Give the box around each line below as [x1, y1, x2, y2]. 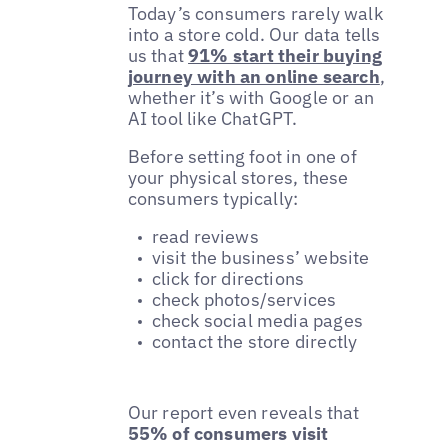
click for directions [151, 266, 305, 290]
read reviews [151, 224, 259, 248]
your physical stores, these [127, 165, 349, 189]
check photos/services [151, 287, 337, 311]
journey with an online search [127, 65, 380, 89]
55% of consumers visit [127, 421, 329, 445]
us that [127, 44, 189, 68]
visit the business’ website [151, 245, 370, 269]
